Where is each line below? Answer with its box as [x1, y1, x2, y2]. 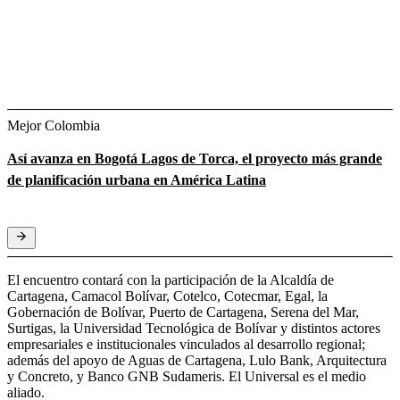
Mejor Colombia [7, 117, 100, 133]
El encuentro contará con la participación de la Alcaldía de [7, 271, 334, 287]
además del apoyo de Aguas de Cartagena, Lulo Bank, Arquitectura [7, 352, 387, 368]
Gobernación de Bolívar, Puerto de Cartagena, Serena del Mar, [7, 304, 359, 320]
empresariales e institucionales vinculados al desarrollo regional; [7, 336, 365, 352]
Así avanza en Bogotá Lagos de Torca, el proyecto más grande [7, 150, 382, 166]
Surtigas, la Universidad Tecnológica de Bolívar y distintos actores [7, 320, 380, 336]
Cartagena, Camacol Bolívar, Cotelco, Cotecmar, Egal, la [7, 287, 328, 304]
